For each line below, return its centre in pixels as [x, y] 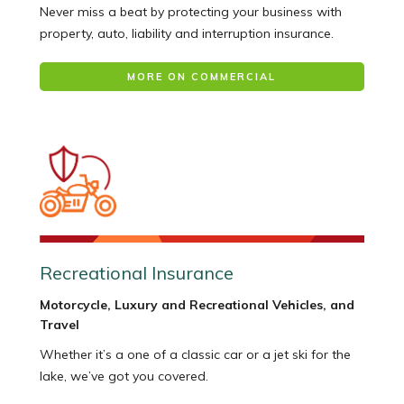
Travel [59, 325]
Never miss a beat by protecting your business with [190, 12]
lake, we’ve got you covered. [124, 376]
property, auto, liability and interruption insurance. [186, 34]
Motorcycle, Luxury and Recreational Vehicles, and [197, 305]
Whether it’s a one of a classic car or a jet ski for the [195, 355]
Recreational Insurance [136, 273]
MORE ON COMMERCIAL [202, 77]
